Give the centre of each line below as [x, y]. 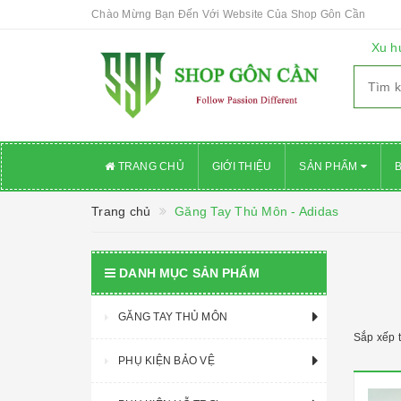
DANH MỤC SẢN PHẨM [189, 273]
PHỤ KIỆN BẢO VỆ [166, 361]
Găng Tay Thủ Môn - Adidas [255, 211]
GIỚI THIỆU [242, 166]
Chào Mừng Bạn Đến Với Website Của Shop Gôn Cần [229, 14]
